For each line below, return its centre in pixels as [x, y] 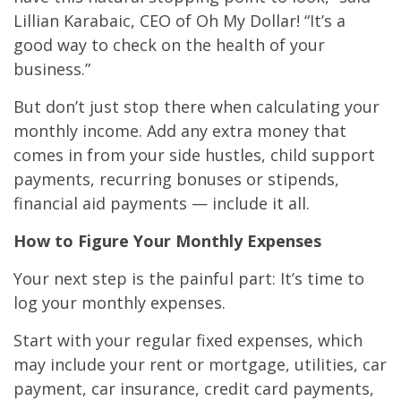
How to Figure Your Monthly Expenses [167, 241]
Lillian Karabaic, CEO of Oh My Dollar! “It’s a [179, 21]
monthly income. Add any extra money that [180, 131]
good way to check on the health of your [169, 45]
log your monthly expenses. [119, 303]
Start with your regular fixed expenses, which [188, 341]
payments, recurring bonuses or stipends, [179, 179]
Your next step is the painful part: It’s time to [189, 279]
